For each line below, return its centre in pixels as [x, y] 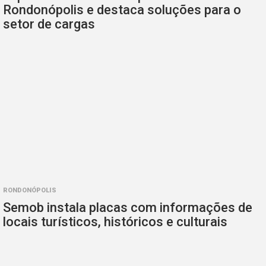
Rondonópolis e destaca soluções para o [122, 10]
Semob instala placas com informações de [128, 207]
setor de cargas [49, 24]
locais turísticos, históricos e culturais [115, 221]
